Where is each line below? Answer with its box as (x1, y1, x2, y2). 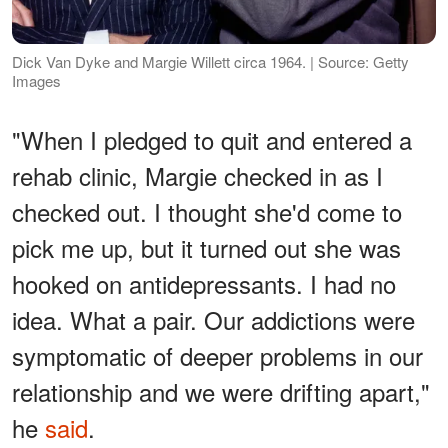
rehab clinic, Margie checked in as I (12, 158, 383, 194)
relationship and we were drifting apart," (12, 374, 430, 410)
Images (12, 70, 61, 92)
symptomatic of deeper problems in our (12, 338, 423, 374)
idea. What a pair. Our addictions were (12, 302, 415, 338)
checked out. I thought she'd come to (12, 194, 402, 230)
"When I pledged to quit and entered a (12, 122, 412, 158)
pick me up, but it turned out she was (12, 230, 401, 266)
